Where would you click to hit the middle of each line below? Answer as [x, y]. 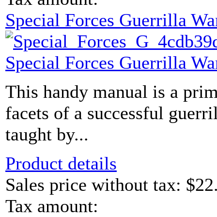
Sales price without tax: [96, 185]
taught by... [47, 134]
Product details [61, 163]
